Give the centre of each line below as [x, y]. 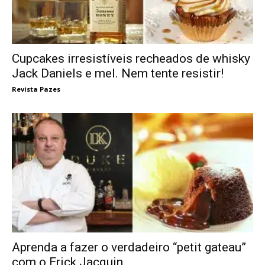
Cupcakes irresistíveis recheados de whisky [131, 59]
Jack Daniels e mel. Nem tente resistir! [118, 74]
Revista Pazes [36, 89]
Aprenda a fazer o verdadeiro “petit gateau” [129, 247]
